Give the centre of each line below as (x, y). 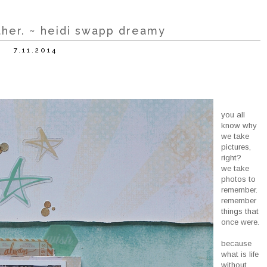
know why (239, 126)
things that (240, 212)
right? (232, 158)
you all (233, 115)
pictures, (236, 147)
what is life (240, 254)
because (237, 244)
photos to (239, 179)
